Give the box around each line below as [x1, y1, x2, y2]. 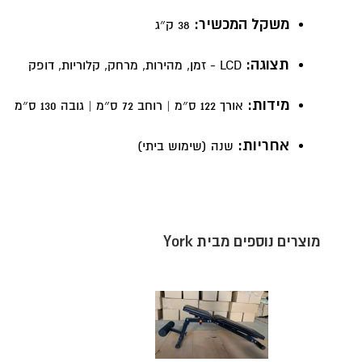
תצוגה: [245, 56, 289, 75]
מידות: [246, 96, 289, 116]
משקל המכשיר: [193, 15, 289, 35]
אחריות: [237, 137, 289, 156]
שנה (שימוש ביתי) [137, 138, 238, 155]
